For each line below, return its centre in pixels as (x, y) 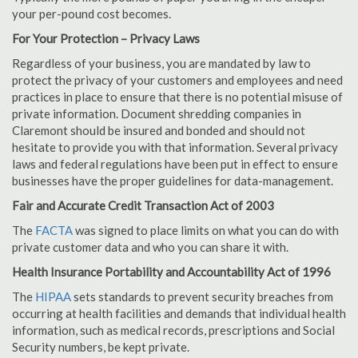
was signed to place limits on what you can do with (206, 230)
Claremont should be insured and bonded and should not (159, 130)
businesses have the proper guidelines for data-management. (173, 181)
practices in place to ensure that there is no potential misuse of (177, 97)
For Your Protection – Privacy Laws (106, 38)
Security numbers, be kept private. (101, 347)
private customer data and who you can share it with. (150, 247)
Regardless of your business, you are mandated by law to (161, 63)
